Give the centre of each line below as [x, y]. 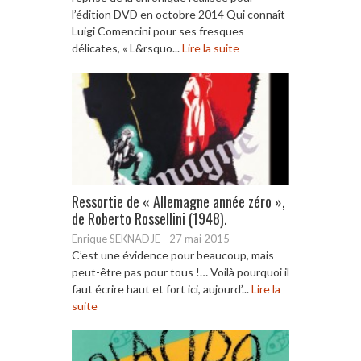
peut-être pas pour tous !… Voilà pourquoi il [180, 272]
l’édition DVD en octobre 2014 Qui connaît [178, 14]
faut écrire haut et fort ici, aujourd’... [162, 288]
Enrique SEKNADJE [116, 238]
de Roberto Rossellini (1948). [149, 218]
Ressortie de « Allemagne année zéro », [178, 201]
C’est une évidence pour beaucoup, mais [173, 255]
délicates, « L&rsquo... [127, 48]
